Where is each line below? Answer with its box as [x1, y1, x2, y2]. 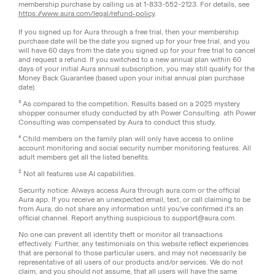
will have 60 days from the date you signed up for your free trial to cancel [18, 45, 255, 55]
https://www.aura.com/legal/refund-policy [18, 9, 155, 18]
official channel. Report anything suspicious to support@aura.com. [18, 213, 236, 222]
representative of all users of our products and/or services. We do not [18, 257, 243, 266]
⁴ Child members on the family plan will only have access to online [18, 134, 233, 143]
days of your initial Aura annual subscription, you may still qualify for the [18, 64, 255, 73]
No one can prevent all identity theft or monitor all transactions [18, 230, 223, 239]
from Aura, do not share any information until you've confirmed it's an [18, 204, 244, 213]
